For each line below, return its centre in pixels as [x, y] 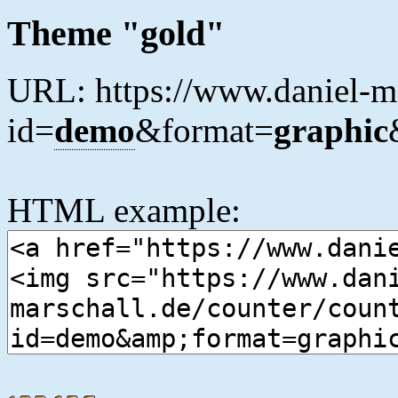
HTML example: [124, 211]
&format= [204, 131]
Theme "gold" [116, 33]
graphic [331, 131]
